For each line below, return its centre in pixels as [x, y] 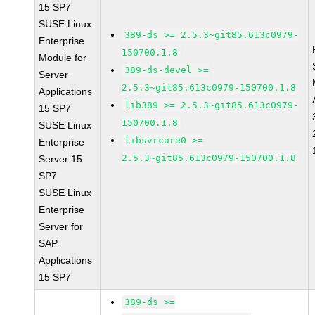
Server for [61, 226]
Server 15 [61, 159]
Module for [63, 58]
